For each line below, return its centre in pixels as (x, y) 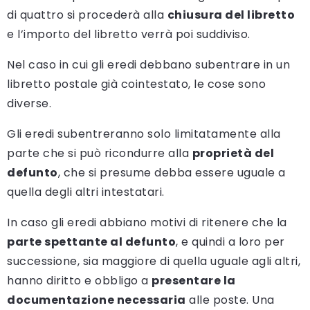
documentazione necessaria (97, 300)
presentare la (194, 281)
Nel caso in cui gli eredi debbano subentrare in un (148, 65)
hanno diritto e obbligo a (79, 281)
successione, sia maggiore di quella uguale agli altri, (154, 262)
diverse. (29, 104)
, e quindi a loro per (230, 242)
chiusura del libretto (231, 15)
